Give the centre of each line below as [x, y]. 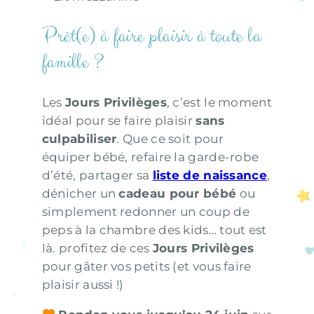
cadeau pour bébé [178, 193]
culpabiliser [79, 138]
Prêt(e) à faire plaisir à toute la [151, 36]
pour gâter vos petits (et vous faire [146, 266]
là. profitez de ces [97, 248]
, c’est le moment [219, 102]
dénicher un [80, 193]
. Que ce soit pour [170, 138]
